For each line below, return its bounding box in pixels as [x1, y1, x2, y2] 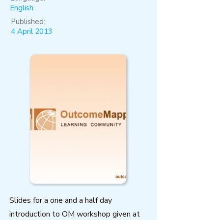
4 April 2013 [11, 27, 53, 36]
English [10, 3, 33, 13]
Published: [11, 17, 45, 27]
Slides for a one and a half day [9, 195, 112, 206]
